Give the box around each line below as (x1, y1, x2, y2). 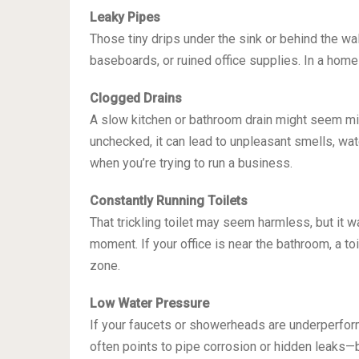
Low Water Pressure (90, 295, 209, 311)
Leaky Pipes (90, 9, 160, 25)
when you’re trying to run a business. (90, 155, 292, 171)
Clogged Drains (90, 90, 182, 106)
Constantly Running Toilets (90, 192, 248, 208)
